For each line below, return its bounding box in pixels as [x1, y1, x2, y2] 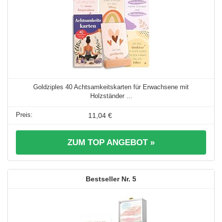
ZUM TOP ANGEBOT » [67, 137, 155, 147]
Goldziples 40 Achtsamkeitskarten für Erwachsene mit [33, 83, 189, 91]
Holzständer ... [90, 92, 132, 100]
